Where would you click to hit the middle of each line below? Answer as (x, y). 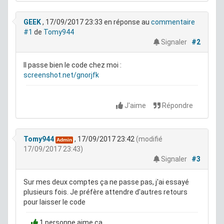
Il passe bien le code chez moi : (72, 65)
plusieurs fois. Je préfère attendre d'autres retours (105, 192)
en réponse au (127, 22)
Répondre (177, 106)
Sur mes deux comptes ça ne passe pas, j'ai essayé (106, 182)
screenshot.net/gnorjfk (61, 75)
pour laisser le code (54, 202)
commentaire (173, 22)
